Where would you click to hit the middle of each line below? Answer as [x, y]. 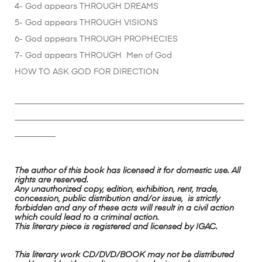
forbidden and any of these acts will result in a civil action [124, 208]
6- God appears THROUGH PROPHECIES [96, 39]
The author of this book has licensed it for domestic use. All [127, 171]
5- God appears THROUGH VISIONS [86, 23]
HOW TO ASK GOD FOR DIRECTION [87, 72]
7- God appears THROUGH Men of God [93, 56]
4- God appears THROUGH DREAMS [87, 7]
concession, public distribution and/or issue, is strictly [117, 199]
